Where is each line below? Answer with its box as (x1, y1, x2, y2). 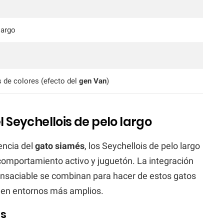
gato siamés (35, 140, 84, 151)
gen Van (79, 76, 106, 85)
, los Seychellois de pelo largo (84, 140, 200, 151)
